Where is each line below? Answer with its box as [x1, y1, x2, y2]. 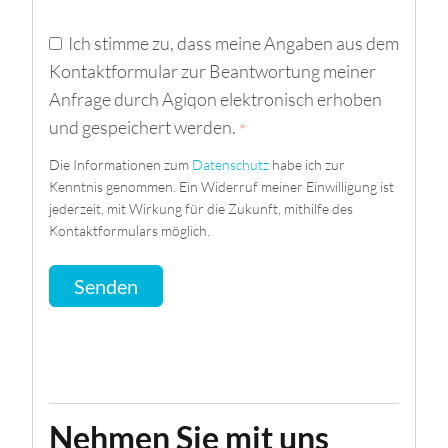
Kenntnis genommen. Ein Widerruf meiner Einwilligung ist [49, 178, 394, 196]
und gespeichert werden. [49, 115, 239, 138]
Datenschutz [192, 156, 269, 174]
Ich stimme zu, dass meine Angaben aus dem [67, 31, 399, 54]
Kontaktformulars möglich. [49, 222, 210, 240]
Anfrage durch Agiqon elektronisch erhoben [49, 87, 382, 110]
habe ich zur [269, 156, 345, 174]
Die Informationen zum [49, 156, 192, 174]
